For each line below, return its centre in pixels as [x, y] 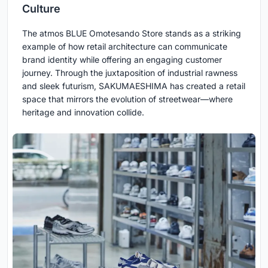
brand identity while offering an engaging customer [122, 60]
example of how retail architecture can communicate [125, 47]
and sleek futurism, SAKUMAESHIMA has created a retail [134, 86]
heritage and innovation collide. [83, 112]
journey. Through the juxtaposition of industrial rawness [130, 73]
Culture [41, 9]
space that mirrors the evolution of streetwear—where [127, 99]
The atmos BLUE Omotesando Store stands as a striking [132, 33]
